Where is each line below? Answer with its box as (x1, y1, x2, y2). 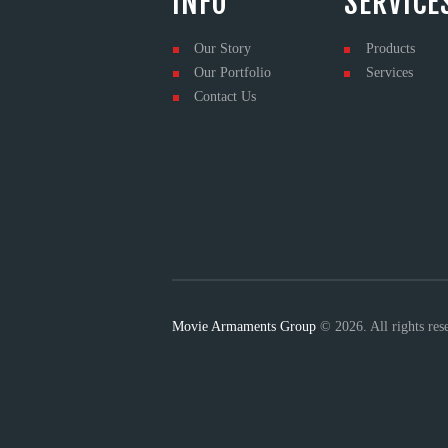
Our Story (194, 41, 252, 57)
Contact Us (194, 89, 257, 105)
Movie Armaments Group (172, 318, 316, 334)
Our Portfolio (194, 65, 272, 81)
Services (366, 65, 414, 81)
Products (366, 41, 416, 57)
